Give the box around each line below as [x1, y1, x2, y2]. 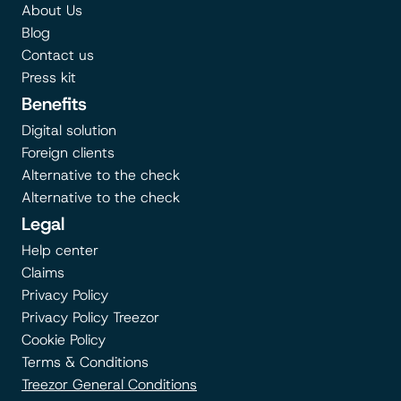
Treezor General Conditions [21, 375, 197, 394]
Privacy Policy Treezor [21, 308, 159, 327]
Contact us [21, 46, 94, 64]
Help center [21, 241, 98, 260]
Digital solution [21, 121, 116, 140]
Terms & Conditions [21, 353, 149, 371]
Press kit [21, 68, 76, 87]
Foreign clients [21, 143, 115, 162]
